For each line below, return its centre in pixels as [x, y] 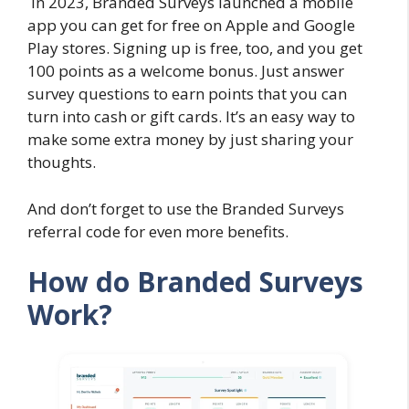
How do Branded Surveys [195, 282]
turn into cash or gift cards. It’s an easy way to [191, 117]
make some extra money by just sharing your [190, 140]
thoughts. [63, 163]
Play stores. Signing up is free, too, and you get [195, 48]
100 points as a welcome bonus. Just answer [186, 71]
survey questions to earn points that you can [187, 94]
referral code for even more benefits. [158, 231]
